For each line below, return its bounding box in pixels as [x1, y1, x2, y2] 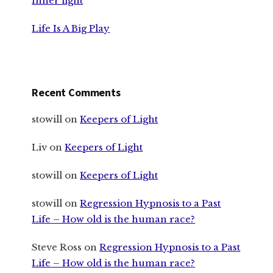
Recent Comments [32, 85, 121, 99]
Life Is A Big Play [32, 23, 110, 35]
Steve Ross [32, 241, 82, 253]
